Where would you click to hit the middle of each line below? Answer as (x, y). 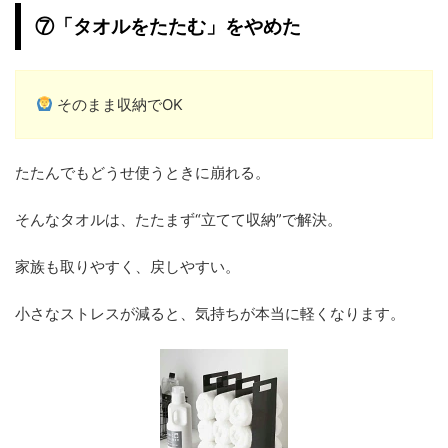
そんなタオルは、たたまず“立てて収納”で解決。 (178, 219)
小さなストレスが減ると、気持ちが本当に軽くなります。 (210, 313)
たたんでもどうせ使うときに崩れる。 (142, 172)
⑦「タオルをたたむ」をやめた (168, 26)
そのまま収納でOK (118, 104)
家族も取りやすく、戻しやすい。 (127, 266)
